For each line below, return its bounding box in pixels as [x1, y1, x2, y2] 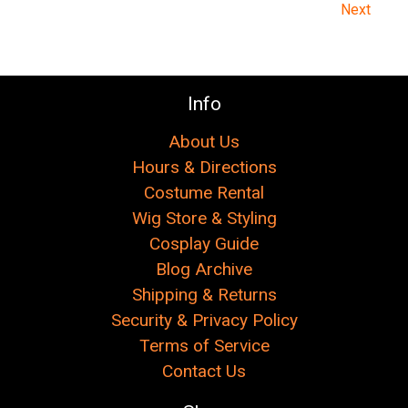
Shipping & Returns [131, 284, 277, 305]
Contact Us [162, 361, 246, 382]
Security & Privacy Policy [110, 310, 298, 331]
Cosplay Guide [149, 233, 259, 254]
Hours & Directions [131, 157, 277, 178]
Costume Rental [144, 182, 264, 203]
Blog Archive [156, 259, 252, 280]
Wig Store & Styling [131, 208, 277, 229]
